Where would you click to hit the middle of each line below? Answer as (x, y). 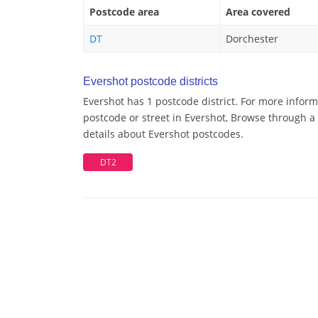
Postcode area (124, 12)
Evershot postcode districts (150, 82)
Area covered (258, 12)
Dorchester (252, 39)
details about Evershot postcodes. (163, 134)
